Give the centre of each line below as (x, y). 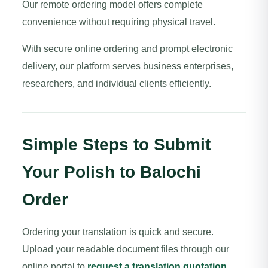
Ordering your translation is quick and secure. (118, 232)
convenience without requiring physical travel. (119, 22)
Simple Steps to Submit (116, 144)
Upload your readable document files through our (126, 249)
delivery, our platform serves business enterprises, (128, 66)
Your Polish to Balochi (112, 172)
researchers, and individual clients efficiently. (117, 83)
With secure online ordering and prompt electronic (127, 49)
